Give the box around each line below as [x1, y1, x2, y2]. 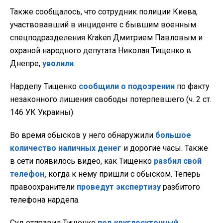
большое [155, 130, 191, 140]
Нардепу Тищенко [10, 82, 79, 92]
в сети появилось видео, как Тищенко [10, 156, 154, 166]
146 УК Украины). [10, 108, 75, 117]
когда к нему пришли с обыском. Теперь [46, 169, 201, 179]
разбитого [161, 182, 200, 192]
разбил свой [154, 156, 202, 166]
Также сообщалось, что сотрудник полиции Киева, [10, 7, 198, 17]
